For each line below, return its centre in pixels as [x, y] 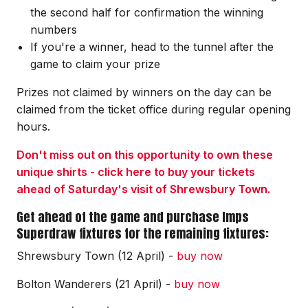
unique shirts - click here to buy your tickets [136, 172]
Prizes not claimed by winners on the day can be [144, 92]
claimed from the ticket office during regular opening [154, 109]
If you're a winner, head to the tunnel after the [152, 46]
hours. [35, 126]
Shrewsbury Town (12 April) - [97, 255]
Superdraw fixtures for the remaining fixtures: [143, 233]
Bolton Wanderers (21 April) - [95, 284]
